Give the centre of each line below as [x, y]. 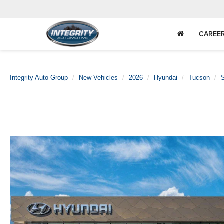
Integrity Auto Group [39, 78]
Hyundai [166, 78]
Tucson [199, 78]
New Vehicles [98, 78]
